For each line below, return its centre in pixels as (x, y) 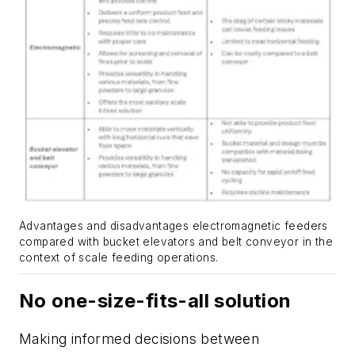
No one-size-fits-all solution (158, 301)
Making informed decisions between (139, 339)
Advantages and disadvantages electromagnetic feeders (174, 226)
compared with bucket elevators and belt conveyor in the (176, 242)
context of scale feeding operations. (119, 258)
